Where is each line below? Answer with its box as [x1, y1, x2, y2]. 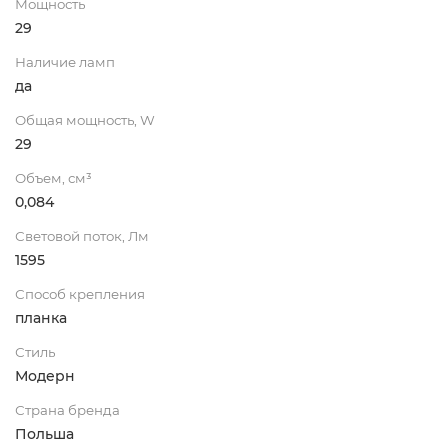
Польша [15, 424, 74, 443]
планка [15, 308, 67, 327]
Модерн [15, 366, 75, 385]
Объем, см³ [15, 169, 92, 186]
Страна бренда [15, 401, 120, 418]
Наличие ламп [15, 53, 115, 70]
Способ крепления [15, 285, 145, 302]
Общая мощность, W [15, 111, 155, 128]
